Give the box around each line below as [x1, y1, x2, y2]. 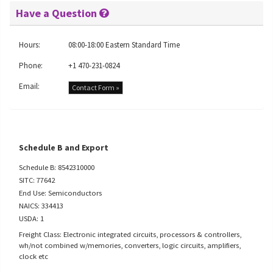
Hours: [19, 40, 40, 50]
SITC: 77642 [19, 175, 55, 185]
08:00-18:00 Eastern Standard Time [68, 40, 180, 50]
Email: [19, 81, 40, 91]
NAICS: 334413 [19, 200, 63, 210]
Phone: [19, 60, 43, 71]
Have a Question [16, 6, 99, 20]
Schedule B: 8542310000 [19, 162, 94, 172]
